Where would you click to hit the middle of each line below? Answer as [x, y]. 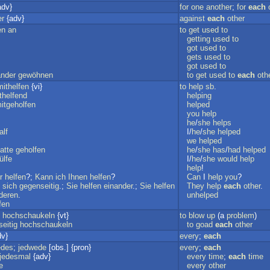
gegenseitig [39, 186]
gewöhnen [36, 75]
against [192, 18]
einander [118, 186]
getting [199, 39]
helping [199, 96]
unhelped [202, 195]
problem [240, 215]
